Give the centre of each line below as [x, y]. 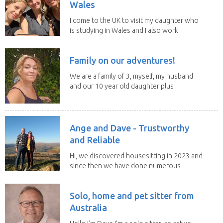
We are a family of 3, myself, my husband [131, 76]
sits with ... [86, 175]
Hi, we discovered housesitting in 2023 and [136, 156]
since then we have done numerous [125, 166]
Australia [88, 207]
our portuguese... [97, 96]
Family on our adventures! [122, 60]
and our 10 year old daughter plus [122, 86]
